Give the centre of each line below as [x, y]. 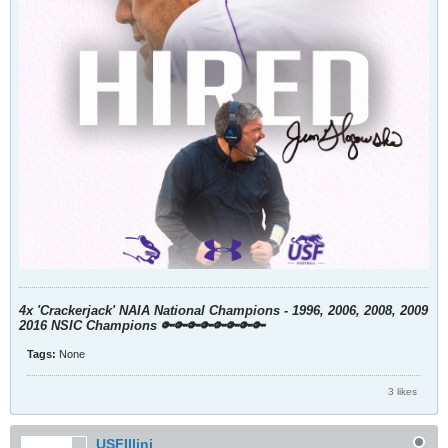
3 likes [402, 391]
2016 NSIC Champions [88, 325]
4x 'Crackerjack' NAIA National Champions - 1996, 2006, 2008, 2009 [223, 310]
